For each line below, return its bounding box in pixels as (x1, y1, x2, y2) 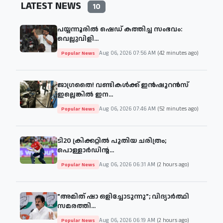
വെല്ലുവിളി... (57, 34, 99, 44)
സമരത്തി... (57, 201, 96, 212)
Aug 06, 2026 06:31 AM (99, 160, 157, 169)
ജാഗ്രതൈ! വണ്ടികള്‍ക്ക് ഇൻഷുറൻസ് (57, 80, 189, 91)
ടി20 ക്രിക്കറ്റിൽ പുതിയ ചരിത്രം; (57, 136, 166, 146)
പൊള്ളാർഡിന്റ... (57, 145, 114, 156)
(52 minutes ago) (157, 105, 199, 113)
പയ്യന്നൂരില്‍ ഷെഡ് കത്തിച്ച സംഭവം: (57, 24, 182, 35)
